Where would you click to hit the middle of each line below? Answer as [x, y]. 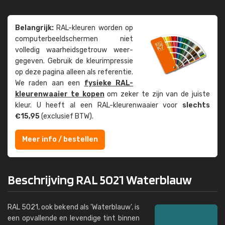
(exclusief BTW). [67, 116]
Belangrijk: [34, 28]
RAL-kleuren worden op [93, 28]
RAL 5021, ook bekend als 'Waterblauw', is [74, 207]
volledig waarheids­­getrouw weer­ [74, 50]
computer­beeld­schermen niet [74, 39]
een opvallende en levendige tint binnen [74, 218]
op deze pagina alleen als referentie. [74, 72]
